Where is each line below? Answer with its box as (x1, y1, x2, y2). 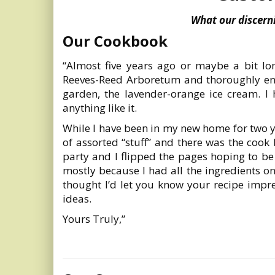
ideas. (63, 192, 91, 206)
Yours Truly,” (63, 212, 125, 226)
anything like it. (63, 101, 137, 115)
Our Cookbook (63, 31, 168, 51)
